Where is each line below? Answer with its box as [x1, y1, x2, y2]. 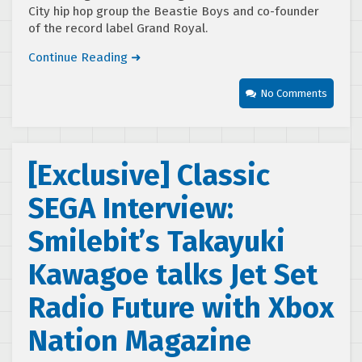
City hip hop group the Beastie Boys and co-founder [28, 3, 319, 19]
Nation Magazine [28, 322, 251, 359]
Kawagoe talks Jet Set [28, 256, 318, 293]
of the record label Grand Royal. [28, 20, 208, 36]
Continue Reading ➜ [28, 49, 141, 65]
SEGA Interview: [28, 190, 234, 226]
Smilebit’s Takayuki [28, 223, 285, 259]
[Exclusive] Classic [28, 157, 270, 193]
